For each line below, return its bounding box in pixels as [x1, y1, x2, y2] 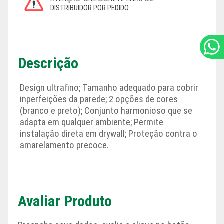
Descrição [18, 54, 78, 72]
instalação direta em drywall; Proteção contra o [20, 127, 197, 139]
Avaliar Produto [18, 192, 112, 210]
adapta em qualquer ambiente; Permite [20, 116, 163, 128]
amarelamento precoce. [20, 139, 109, 151]
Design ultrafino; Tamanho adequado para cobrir [20, 81, 198, 93]
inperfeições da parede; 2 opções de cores [20, 93, 178, 105]
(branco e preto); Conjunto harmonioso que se [20, 104, 192, 116]
